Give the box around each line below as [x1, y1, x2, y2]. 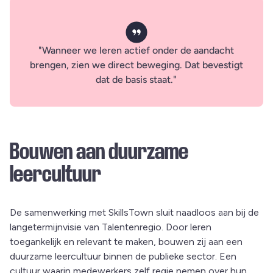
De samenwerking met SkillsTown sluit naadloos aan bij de [10, 207, 259, 219]
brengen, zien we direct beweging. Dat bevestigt [29, 59, 243, 71]
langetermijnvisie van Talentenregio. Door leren [10, 221, 211, 233]
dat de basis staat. [96, 74, 174, 86]
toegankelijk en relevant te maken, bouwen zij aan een [10, 236, 243, 248]
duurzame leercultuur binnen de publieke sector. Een [10, 250, 236, 263]
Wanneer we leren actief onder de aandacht [42, 44, 235, 57]
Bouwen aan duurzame [10, 140, 188, 165]
